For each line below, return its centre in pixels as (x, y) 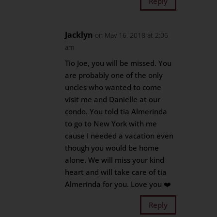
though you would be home (112, 148)
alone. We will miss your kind (115, 160)
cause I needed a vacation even (119, 136)
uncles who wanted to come (113, 87)
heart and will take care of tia (116, 172)
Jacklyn (79, 35)
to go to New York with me (111, 124)
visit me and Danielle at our (113, 99)
